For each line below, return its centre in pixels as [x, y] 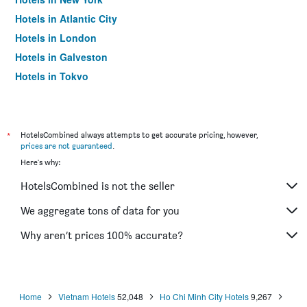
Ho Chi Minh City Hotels [204, 296]
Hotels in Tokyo [52, 76]
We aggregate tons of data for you [100, 210]
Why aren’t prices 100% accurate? [102, 235]
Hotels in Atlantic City [66, 19]
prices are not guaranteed [66, 146]
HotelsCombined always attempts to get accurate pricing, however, [139, 135]
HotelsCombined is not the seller [98, 186]
